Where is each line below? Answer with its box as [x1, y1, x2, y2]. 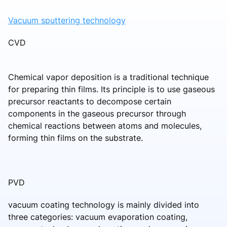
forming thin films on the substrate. [8, 132, 143, 143]
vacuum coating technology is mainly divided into [8, 199, 199, 210]
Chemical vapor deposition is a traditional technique [8, 71, 209, 82]
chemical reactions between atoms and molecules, [8, 120, 202, 131]
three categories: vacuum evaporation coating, [8, 211, 187, 222]
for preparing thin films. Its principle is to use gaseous [8, 84, 215, 94]
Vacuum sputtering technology [8, 15, 126, 25]
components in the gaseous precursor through [8, 108, 186, 119]
